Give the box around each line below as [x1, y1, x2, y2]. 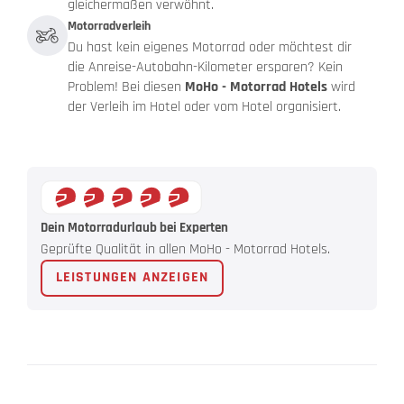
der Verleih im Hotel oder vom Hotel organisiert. [68, 97, 341, 117]
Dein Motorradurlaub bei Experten [41, 218, 228, 236]
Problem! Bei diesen [68, 78, 185, 97]
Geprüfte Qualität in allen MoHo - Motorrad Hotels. [41, 239, 330, 259]
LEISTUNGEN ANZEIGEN [55, 268, 209, 288]
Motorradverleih [68, 18, 151, 35]
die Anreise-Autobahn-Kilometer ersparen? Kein [68, 58, 343, 78]
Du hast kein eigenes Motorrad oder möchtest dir [68, 38, 352, 58]
